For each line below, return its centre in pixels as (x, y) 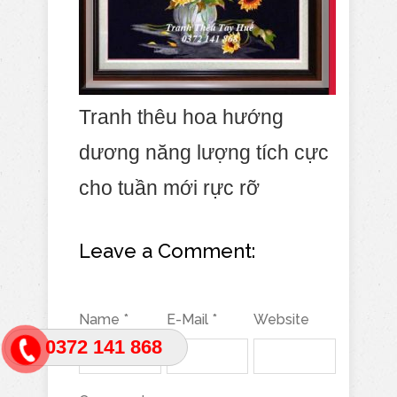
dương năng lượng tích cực (204, 153)
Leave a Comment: (167, 251)
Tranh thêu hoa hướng (181, 117)
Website (282, 320)
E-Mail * (191, 320)
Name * (104, 320)
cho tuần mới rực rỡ (169, 188)
